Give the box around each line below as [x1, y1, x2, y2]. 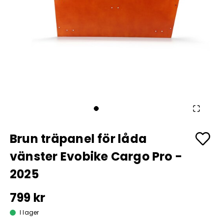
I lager [20, 208, 39, 217]
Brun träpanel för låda [10, 131, 147, 147]
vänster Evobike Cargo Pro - [10, 148, 183, 165]
